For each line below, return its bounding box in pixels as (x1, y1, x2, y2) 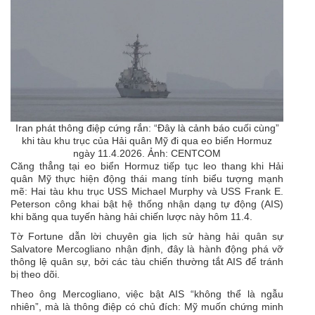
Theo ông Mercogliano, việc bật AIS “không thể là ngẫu (11, 288, 283, 300)
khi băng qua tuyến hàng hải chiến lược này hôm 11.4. (11, 211, 252, 223)
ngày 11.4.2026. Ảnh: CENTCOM (73, 148, 221, 160)
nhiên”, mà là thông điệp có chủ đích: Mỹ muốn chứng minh (11, 301, 283, 313)
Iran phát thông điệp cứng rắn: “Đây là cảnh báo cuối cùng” (15, 122, 279, 134)
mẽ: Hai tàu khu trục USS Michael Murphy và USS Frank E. (11, 186, 283, 198)
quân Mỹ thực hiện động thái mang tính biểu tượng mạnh (11, 173, 283, 185)
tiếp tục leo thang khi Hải (159, 160, 284, 172)
